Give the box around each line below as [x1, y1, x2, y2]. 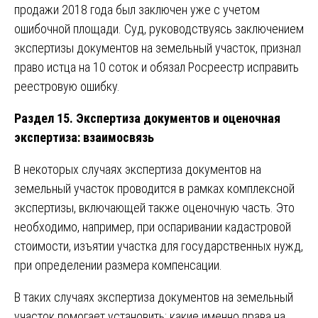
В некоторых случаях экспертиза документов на [14, 161, 261, 177]
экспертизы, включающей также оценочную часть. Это [14, 199, 295, 215]
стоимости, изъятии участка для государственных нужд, [14, 238, 303, 253]
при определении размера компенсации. [14, 257, 222, 273]
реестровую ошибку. [14, 78, 120, 94]
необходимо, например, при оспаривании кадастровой [14, 219, 291, 234]
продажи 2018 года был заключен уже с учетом [14, 1, 260, 17]
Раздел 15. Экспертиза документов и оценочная [14, 110, 280, 126]
